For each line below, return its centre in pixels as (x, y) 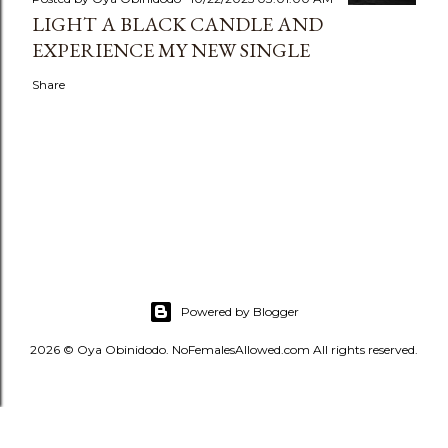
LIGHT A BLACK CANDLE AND (177, 24)
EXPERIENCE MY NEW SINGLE (171, 50)
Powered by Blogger (240, 311)
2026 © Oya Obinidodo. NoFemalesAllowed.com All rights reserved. (224, 349)
